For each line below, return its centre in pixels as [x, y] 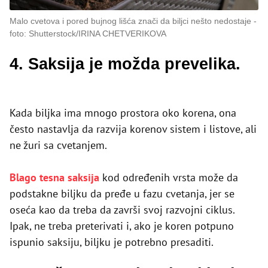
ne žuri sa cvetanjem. [58, 145]
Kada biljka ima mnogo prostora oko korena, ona [123, 112]
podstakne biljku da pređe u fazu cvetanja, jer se [122, 193]
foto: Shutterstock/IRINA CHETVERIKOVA [88, 33]
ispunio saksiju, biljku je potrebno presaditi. [112, 242]
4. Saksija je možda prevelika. [125, 64]
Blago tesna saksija [56, 177]
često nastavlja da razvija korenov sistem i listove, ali [133, 129]
